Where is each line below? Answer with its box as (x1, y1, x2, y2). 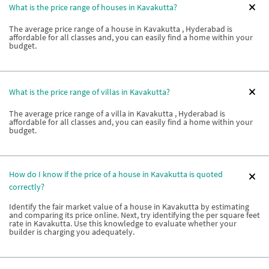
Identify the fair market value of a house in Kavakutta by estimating (9, 201, 249, 213)
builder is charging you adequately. (9, 226, 134, 238)
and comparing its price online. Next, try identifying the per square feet (9, 210, 260, 221)
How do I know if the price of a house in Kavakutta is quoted (9, 169, 223, 180)
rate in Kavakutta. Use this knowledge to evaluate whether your (9, 218, 237, 229)
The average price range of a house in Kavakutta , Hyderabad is (9, 23, 232, 35)
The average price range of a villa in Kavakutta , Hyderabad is (9, 108, 225, 119)
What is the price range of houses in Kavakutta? (9, 1, 177, 13)
